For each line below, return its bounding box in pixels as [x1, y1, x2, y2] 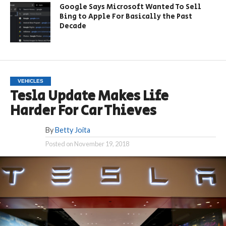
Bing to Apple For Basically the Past [60, 11, 193, 22]
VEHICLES [17, 78, 43, 84]
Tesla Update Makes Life [10, 86, 168, 106]
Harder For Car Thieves [10, 100, 156, 121]
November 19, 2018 [74, 139, 129, 148]
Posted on [45, 139, 73, 148]
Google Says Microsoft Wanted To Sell [60, 1, 202, 12]
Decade [60, 20, 87, 31]
